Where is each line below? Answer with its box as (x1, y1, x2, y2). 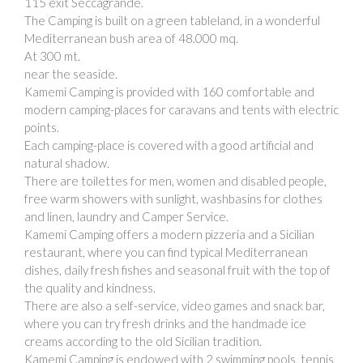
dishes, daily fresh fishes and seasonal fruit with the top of (24, 262, 331, 277)
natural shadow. (24, 155, 109, 170)
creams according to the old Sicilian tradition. (24, 333, 262, 348)
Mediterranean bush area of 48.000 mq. (24, 30, 238, 45)
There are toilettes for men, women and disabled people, (24, 173, 327, 188)
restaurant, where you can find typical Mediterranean (24, 244, 308, 259)
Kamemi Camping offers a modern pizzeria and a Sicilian (24, 226, 314, 241)
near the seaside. (24, 66, 117, 81)
